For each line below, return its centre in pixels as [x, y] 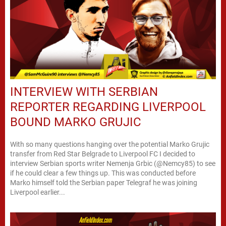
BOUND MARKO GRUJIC [76, 122]
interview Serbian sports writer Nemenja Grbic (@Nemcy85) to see [113, 163]
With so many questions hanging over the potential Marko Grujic [110, 144]
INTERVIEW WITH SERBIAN [84, 92]
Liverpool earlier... [38, 192]
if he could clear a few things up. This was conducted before [103, 173]
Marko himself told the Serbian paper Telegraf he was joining [104, 182]
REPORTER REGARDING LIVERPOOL [108, 107]
